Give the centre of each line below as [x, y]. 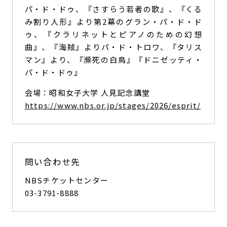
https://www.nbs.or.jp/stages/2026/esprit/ [112, 105]
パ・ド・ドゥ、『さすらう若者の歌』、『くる [113, 9]
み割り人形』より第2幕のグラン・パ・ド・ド [113, 21]
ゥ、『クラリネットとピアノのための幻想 [113, 34]
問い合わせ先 [52, 161]
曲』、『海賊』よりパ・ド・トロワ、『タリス [113, 47]
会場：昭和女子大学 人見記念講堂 [87, 92]
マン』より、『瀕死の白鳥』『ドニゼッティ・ [113, 59]
